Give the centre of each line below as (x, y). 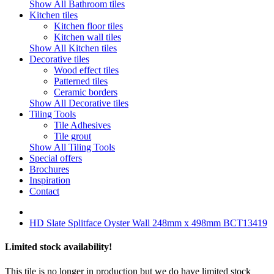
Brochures (49, 169)
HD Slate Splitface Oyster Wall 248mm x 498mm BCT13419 (148, 223)
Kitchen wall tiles (87, 37)
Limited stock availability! (58, 247)
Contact (44, 191)
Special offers (56, 158)
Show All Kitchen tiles (73, 48)
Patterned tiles (81, 81)
